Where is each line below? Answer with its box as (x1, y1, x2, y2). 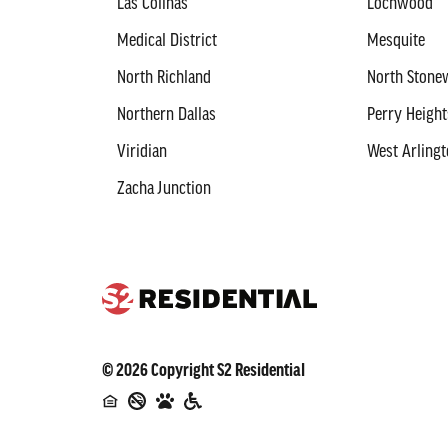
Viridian (117, 142, 167, 163)
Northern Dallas (117, 105, 216, 126)
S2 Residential (217, 361, 305, 382)
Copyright (148, 361, 217, 382)
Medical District (117, 31, 217, 52)
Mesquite (366, 31, 425, 52)
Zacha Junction (117, 179, 211, 200)
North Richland (117, 68, 211, 89)
